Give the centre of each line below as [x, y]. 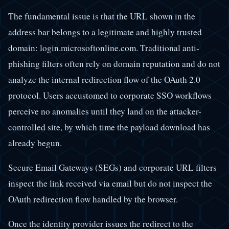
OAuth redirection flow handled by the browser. [93, 199]
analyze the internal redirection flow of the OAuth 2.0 [104, 79]
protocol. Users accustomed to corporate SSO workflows [110, 95]
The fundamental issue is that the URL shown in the [102, 16]
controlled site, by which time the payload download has [109, 127]
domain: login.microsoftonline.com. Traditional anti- [104, 48]
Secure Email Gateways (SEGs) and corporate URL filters [112, 167]
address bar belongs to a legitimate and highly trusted [105, 32]
